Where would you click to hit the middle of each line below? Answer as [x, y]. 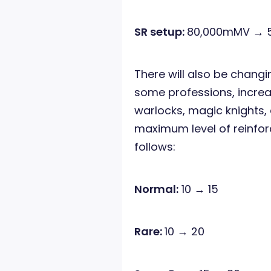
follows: [155, 147]
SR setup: [161, 32]
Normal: [156, 189]
